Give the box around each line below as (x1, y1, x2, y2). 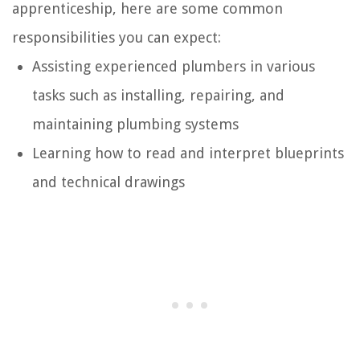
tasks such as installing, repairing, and (32, 86, 284, 104)
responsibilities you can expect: (12, 28, 221, 46)
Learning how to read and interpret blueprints (32, 144, 344, 162)
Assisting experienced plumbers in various (32, 57, 315, 75)
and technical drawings (32, 173, 185, 190)
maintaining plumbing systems (32, 115, 239, 133)
